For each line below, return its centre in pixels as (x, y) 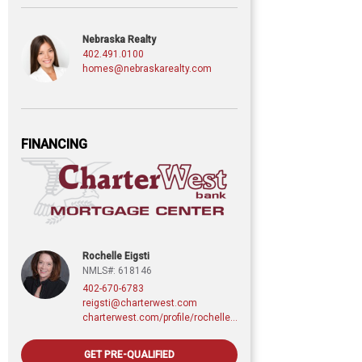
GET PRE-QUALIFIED (129, 354)
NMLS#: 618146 (117, 270)
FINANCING (54, 144)
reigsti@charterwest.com (140, 303)
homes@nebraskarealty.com (147, 68)
